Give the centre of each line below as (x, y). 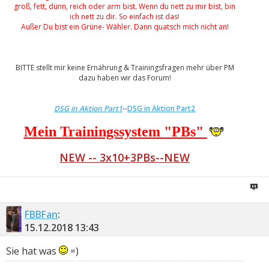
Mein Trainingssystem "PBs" (115, 132)
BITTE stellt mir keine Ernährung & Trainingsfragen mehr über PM (125, 68)
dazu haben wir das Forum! (125, 78)
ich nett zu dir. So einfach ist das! (125, 17)
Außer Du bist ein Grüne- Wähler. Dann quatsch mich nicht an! (125, 27)
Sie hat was (32, 251)
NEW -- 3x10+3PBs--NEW (125, 158)
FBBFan (41, 215)
